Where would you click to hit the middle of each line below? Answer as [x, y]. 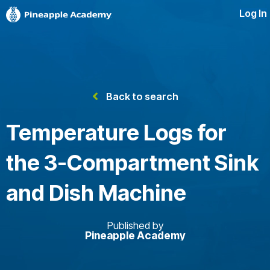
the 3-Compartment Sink [132, 163]
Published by [135, 225]
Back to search [142, 96]
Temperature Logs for [116, 133]
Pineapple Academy [135, 235]
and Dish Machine [96, 193]
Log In [253, 14]
